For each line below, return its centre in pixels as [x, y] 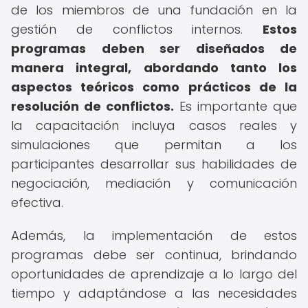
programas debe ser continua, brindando [154, 255]
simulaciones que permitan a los [154, 145]
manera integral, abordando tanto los [154, 68]
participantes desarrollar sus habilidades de [154, 164]
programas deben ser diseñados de [154, 48]
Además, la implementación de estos [154, 235]
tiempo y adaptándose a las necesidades [154, 293]
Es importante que [235, 106]
